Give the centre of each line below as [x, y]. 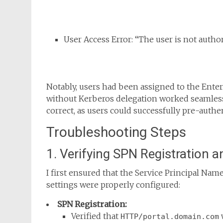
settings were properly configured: [113, 185]
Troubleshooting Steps [116, 132]
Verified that [96, 216]
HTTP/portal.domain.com [170, 217]
